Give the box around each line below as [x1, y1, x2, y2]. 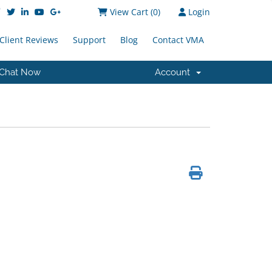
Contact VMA [152, 34, 204, 46]
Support [73, 34, 106, 46]
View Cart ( [110, 6, 153, 18]
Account [155, 67, 195, 78]
